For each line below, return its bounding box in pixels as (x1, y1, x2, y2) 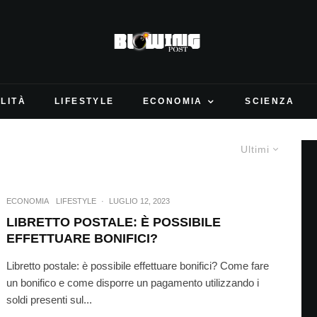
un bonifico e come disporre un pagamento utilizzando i (6, 277, 260, 289)
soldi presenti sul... (6, 294, 93, 306)
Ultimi (240, 144, 270, 155)
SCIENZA (245, 96, 295, 106)
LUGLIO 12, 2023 (109, 197, 171, 206)
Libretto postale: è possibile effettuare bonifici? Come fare (6, 260, 270, 272)
